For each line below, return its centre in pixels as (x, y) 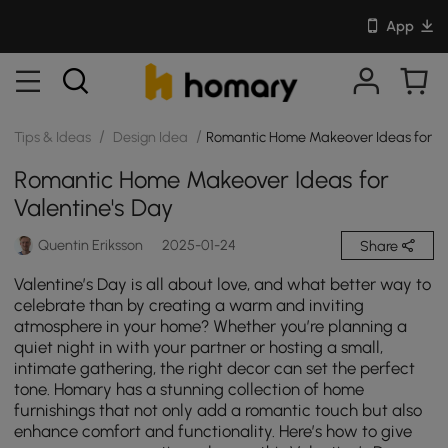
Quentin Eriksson (91, 245)
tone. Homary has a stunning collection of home (189, 389)
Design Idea (150, 136)
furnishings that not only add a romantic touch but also (218, 410)
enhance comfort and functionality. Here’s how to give (213, 431)
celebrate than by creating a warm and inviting (189, 305)
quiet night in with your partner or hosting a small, (199, 347)
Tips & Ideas (54, 136)
